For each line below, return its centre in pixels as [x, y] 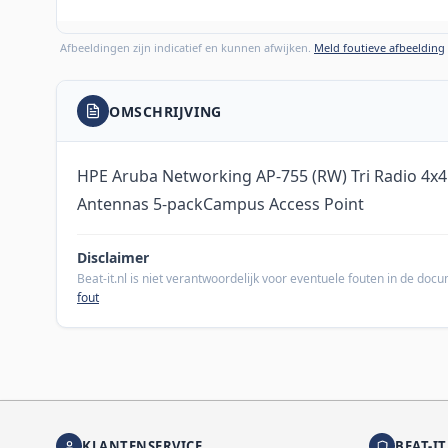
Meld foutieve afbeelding [379, 48]
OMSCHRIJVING [165, 111]
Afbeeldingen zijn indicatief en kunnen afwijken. [187, 48]
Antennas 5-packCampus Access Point [220, 204]
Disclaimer [113, 258]
